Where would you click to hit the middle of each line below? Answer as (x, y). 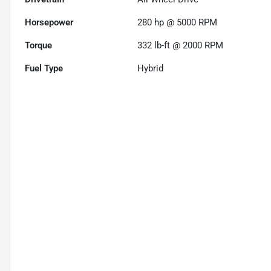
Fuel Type (44, 68)
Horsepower (49, 22)
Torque (38, 45)
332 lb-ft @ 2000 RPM (181, 45)
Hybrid (151, 68)
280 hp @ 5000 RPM (178, 22)
